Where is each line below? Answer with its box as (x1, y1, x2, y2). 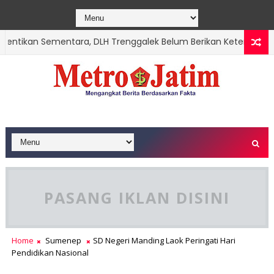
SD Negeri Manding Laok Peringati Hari (92, 235, 235, 246)
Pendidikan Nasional (11, 247, 89, 258)
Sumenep (45, 235, 81, 246)
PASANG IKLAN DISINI (43, 187, 230, 208)
